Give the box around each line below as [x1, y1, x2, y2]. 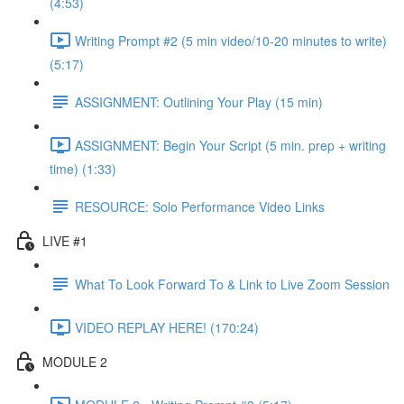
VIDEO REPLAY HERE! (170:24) [75, 317, 259, 336]
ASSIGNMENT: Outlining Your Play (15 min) [75, 92, 323, 111]
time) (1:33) [50, 160, 116, 178]
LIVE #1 [42, 231, 87, 250]
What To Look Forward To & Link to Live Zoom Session [75, 274, 390, 293]
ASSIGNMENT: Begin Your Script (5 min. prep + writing [75, 135, 386, 154]
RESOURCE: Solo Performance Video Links [75, 197, 325, 216]
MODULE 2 [42, 352, 107, 371]
